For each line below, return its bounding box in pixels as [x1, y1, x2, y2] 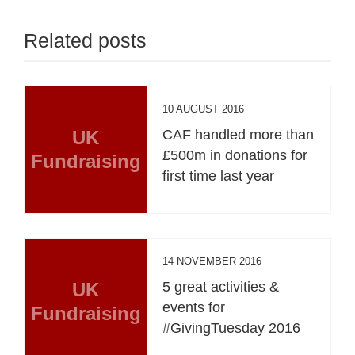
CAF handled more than [162, 126, 315, 143]
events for [162, 299, 226, 315]
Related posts [24, 29, 147, 52]
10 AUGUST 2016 [162, 102, 245, 115]
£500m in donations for [162, 147, 308, 163]
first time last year [162, 167, 275, 184]
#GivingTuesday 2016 [162, 319, 301, 336]
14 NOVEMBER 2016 [162, 254, 262, 267]
